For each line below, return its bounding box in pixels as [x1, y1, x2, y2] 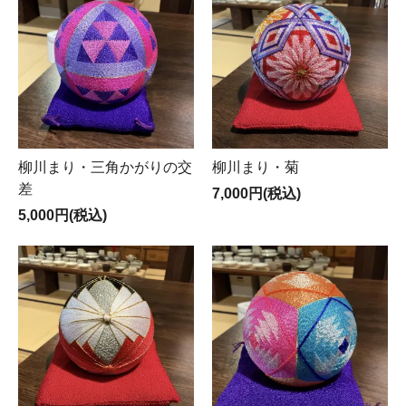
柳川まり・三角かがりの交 [18, 159, 192, 175]
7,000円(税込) [212, 186, 301, 201]
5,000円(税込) [18, 208, 107, 223]
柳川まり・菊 [212, 159, 299, 175]
